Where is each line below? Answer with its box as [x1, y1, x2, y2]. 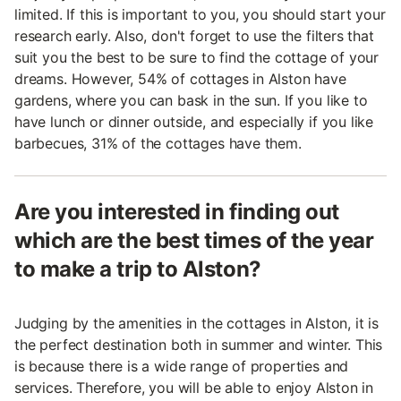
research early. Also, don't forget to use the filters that [14, 27, 374, 46]
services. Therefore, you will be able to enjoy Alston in [14, 379, 374, 397]
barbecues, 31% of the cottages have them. [14, 134, 302, 153]
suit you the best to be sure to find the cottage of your [14, 48, 380, 67]
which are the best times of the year [14, 227, 374, 254]
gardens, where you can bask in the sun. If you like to [14, 91, 368, 110]
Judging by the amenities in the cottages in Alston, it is [14, 314, 379, 333]
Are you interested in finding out [14, 199, 339, 226]
